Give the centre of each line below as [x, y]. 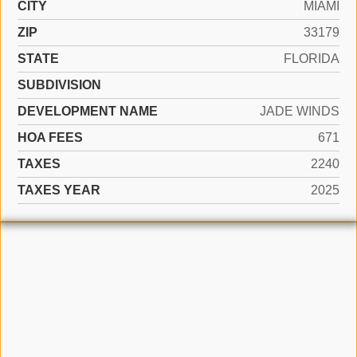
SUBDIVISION [59, 85]
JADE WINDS [300, 111]
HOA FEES [50, 137]
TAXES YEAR [59, 190]
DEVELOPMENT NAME [88, 111]
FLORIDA [312, 59]
